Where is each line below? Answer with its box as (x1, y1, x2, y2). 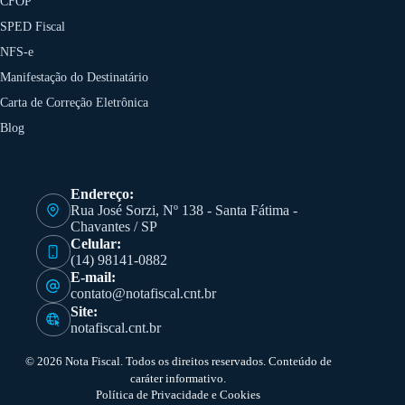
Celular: (70, 235, 121, 251)
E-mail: (70, 269, 116, 286)
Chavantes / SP (70, 218, 157, 234)
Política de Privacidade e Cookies (96, 388, 261, 402)
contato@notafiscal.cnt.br (70, 286, 216, 302)
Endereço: (70, 185, 134, 202)
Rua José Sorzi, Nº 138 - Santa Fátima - (70, 202, 297, 218)
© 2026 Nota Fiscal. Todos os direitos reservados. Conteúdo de (24, 354, 332, 369)
